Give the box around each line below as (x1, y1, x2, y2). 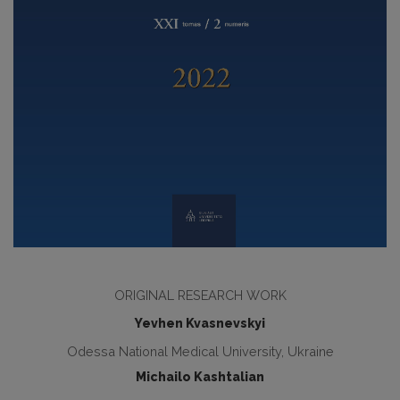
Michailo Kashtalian (136, 370, 264, 385)
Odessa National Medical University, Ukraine (66, 344, 334, 360)
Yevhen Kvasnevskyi (135, 316, 265, 331)
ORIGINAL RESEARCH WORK (113, 287, 287, 304)
